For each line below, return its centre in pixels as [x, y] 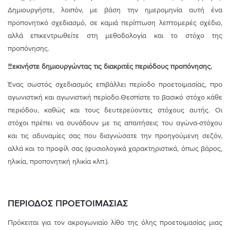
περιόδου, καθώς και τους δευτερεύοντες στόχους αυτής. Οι [115, 110]
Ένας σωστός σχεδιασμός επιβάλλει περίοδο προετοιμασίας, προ [115, 84]
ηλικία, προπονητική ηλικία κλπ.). [58, 161]
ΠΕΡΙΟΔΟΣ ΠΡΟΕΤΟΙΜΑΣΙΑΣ [68, 203]
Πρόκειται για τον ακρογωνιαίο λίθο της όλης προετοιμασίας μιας [115, 222]
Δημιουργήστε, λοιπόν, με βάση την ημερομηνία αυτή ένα [115, 10]
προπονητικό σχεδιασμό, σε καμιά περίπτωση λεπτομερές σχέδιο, [115, 23]
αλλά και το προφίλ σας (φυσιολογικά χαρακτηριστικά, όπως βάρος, [115, 148]
